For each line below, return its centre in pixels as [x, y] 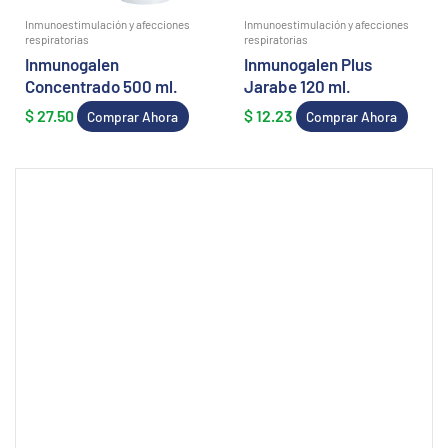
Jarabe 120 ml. [297, 86]
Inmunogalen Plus [308, 64]
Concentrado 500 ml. [101, 86]
